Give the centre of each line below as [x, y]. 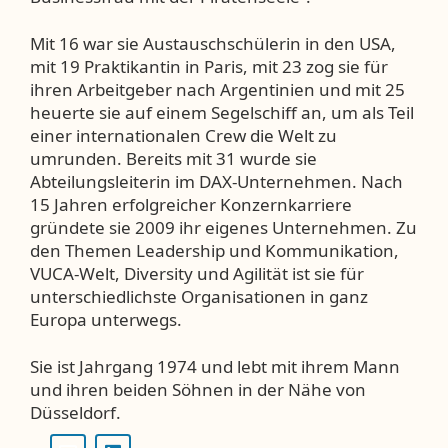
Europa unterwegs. [106, 319]
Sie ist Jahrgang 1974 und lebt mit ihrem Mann [215, 366]
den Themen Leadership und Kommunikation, [214, 250]
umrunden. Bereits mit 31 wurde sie [173, 158]
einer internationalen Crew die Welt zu [183, 135]
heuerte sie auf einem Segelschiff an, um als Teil [222, 112]
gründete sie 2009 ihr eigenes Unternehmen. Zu [223, 227]
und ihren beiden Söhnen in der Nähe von [198, 389]
